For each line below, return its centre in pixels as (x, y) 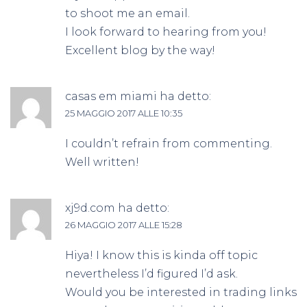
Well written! (102, 162)
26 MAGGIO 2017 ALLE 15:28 (124, 225)
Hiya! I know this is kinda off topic (161, 256)
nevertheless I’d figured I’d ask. (151, 274)
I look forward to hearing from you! (166, 32)
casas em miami (111, 97)
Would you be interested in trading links (181, 293)
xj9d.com (90, 208)
